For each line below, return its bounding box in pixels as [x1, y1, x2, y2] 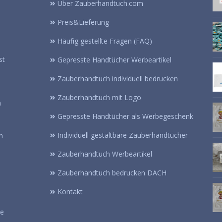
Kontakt [57, 187, 83, 197]
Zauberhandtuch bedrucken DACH [57, 168, 166, 178]
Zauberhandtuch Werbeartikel [57, 149, 152, 159]
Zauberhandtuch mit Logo [57, 93, 141, 103]
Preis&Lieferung [57, 17, 109, 27]
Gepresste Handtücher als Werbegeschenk [57, 111, 193, 121]
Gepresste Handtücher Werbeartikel [57, 55, 171, 65]
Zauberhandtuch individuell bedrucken [57, 74, 178, 84]
